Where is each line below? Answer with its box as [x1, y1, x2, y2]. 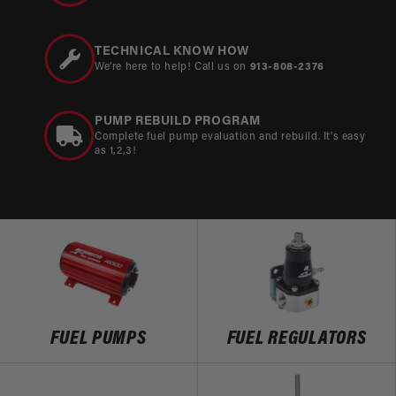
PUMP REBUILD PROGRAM [95, 114, 261, 128]
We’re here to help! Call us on [95, 61, 250, 72]
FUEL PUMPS [50, 328, 147, 349]
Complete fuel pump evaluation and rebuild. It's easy [95, 131, 366, 142]
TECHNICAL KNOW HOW [95, 44, 249, 58]
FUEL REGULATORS [226, 328, 367, 349]
